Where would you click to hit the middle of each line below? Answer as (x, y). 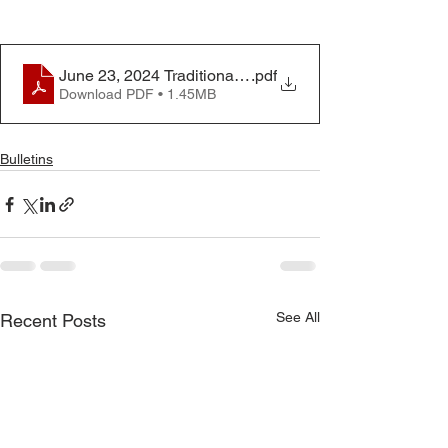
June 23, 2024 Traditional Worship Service (209, 75)
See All (298, 317)
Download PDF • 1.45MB (137, 93)
